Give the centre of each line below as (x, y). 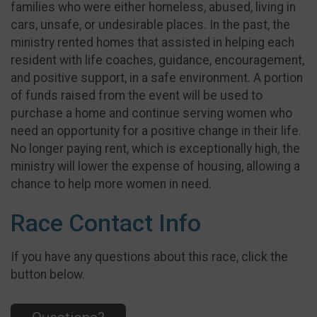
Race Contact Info (106, 223)
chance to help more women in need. (111, 184)
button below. (48, 275)
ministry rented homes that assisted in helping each (152, 42)
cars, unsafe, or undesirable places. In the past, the (150, 24)
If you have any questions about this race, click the (149, 257)
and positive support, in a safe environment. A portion (157, 77)
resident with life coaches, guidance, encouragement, (157, 60)
